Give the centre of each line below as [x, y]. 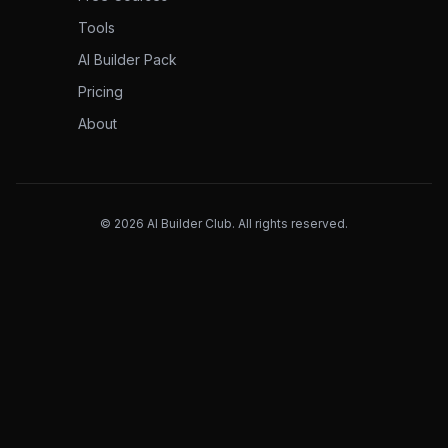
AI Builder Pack [127, 59]
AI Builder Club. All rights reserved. [246, 223]
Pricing [100, 91]
